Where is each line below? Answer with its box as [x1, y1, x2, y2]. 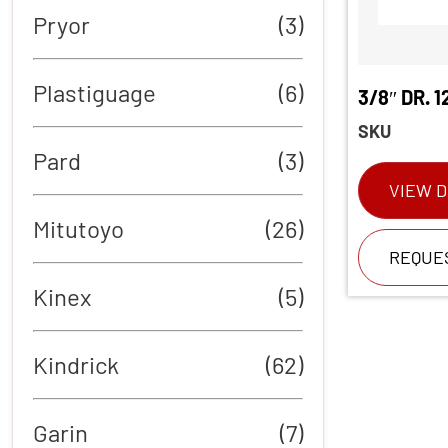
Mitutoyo [33, 213, 124, 243]
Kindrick [33, 349, 119, 379]
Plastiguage [33, 77, 156, 107]
